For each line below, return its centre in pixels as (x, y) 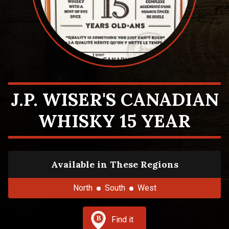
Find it (122, 220)
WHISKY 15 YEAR (114, 121)
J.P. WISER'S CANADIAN (114, 99)
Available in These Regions (114, 164)
